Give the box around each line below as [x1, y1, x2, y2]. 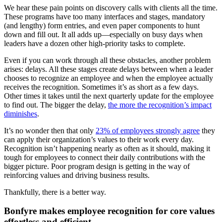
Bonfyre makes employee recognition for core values [4, 206, 215, 217]
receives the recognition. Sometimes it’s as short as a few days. [4, 82, 199, 91]
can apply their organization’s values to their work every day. [4, 135, 194, 144]
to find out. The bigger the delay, [4, 100, 108, 109]
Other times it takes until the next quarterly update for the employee [4, 91, 214, 100]
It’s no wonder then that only [4, 126, 96, 135]
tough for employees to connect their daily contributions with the [4, 153, 205, 162]
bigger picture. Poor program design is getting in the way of [4, 162, 190, 170]
